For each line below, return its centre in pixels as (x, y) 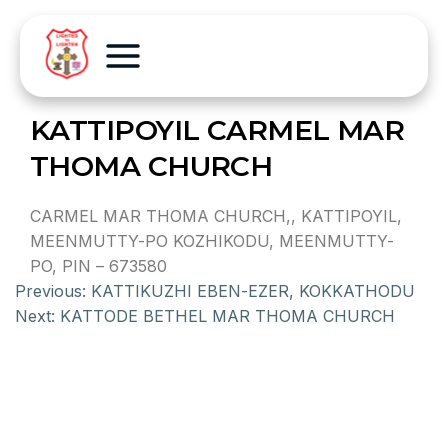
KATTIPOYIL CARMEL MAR (217, 130)
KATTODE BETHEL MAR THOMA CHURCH (227, 316)
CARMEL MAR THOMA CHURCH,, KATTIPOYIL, (216, 216)
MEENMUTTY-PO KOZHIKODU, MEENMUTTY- (212, 241)
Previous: (50, 291)
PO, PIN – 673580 (98, 266)
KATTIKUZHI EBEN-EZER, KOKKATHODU (253, 291)
